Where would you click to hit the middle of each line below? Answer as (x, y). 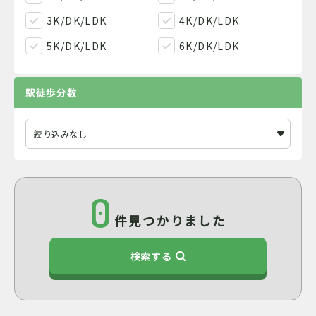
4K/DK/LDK (209, 20)
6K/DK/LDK (209, 46)
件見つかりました (170, 220)
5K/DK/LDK (77, 46)
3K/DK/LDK (77, 20)
